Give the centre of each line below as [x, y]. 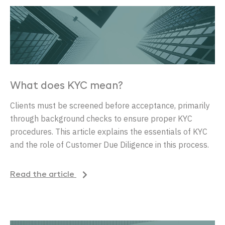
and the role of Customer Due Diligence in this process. [109, 145]
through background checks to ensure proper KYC [101, 119]
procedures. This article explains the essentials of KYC [109, 132]
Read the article [43, 175]
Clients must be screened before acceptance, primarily [110, 106]
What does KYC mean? [67, 87]
